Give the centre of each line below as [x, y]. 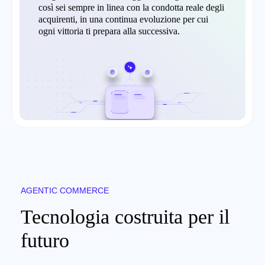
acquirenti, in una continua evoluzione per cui [123, 20]
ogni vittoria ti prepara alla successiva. [109, 31]
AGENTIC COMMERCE [65, 190]
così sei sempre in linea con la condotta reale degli [131, 8]
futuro [45, 240]
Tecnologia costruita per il [125, 216]
